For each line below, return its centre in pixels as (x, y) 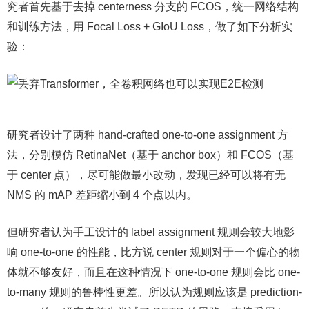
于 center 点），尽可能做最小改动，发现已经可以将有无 (146, 175)
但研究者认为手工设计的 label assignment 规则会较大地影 (151, 232)
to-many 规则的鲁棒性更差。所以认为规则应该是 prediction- (154, 292)
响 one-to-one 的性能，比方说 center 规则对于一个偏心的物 (153, 252)
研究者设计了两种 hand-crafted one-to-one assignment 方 (148, 135)
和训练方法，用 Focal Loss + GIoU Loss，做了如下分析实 (150, 27)
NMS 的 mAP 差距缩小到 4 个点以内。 (102, 195)
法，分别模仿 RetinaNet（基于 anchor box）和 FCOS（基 (150, 155)
